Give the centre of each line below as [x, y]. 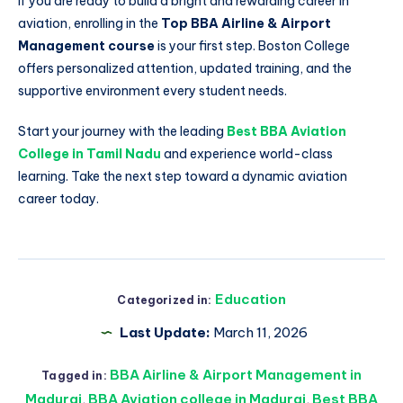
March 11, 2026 [259, 333]
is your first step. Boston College [252, 45]
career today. [58, 199]
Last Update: [165, 333]
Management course [86, 45]
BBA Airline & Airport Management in [235, 375]
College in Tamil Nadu [90, 154]
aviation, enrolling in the [90, 23]
